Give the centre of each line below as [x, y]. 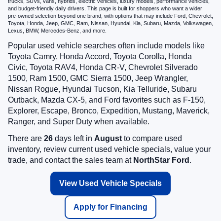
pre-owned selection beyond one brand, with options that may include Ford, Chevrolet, [110, 16]
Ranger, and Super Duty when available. [79, 122]
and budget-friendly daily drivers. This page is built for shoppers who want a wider [105, 9]
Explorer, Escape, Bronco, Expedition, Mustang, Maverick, [109, 111]
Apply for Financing [110, 207]
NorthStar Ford [161, 160]
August [108, 139]
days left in [74, 139]
